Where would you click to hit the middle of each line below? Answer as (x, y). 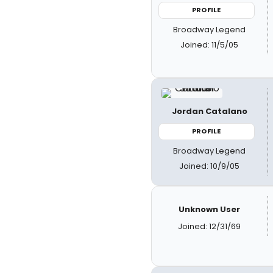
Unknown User (210, 209)
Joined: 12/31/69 (210, 226)
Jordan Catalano (209, 111)
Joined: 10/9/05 (210, 166)
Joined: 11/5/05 (210, 44)
